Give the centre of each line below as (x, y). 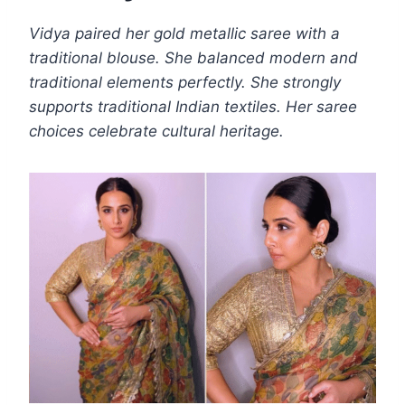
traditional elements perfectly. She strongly (185, 83)
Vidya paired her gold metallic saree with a (184, 34)
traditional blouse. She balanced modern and (193, 58)
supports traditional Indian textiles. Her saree (193, 107)
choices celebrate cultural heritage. (156, 132)
